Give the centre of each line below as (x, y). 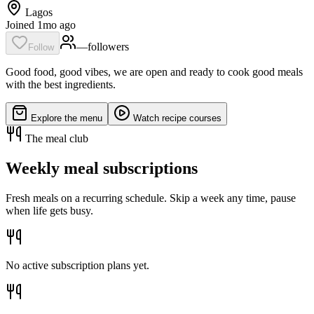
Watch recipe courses (176, 118)
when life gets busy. (49, 210)
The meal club (55, 138)
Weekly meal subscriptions (102, 168)
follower (106, 46)
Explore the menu (65, 118)
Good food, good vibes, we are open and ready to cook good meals (154, 71)
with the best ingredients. (61, 84)
